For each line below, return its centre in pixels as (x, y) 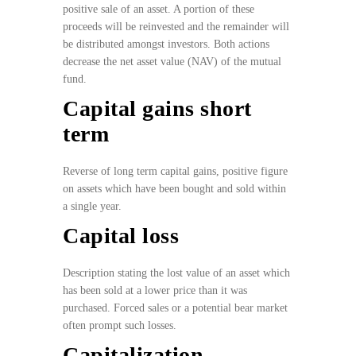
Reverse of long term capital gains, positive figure (175, 172)
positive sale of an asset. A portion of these (159, 10)
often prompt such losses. (120, 326)
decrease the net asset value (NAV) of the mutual (172, 62)
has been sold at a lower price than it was (155, 291)
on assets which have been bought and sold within (174, 189)
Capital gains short (157, 109)
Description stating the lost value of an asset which (176, 273)
